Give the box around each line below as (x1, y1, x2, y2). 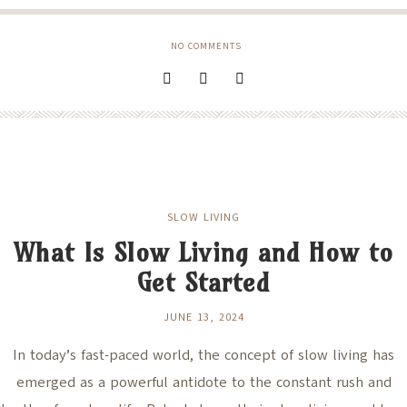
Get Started (137, 266, 270, 299)
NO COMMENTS (170, 40, 242, 53)
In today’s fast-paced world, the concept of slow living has (13, 345, 394, 366)
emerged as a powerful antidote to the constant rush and (15, 372, 392, 393)
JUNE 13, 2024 (163, 310, 244, 325)
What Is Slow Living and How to (14, 236, 393, 269)
